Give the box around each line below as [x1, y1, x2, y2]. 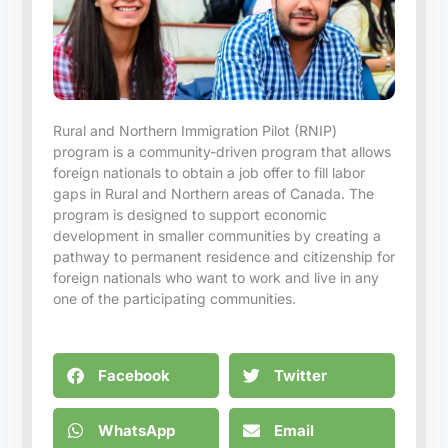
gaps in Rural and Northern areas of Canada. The [52, 184, 374, 202]
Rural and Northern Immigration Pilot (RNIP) [52, 121, 337, 139]
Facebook [97, 366, 170, 386]
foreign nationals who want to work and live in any [52, 268, 379, 286]
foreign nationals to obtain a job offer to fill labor [52, 163, 365, 181]
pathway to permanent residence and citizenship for [52, 247, 395, 265]
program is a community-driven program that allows [52, 142, 391, 160]
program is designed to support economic [52, 205, 327, 223]
